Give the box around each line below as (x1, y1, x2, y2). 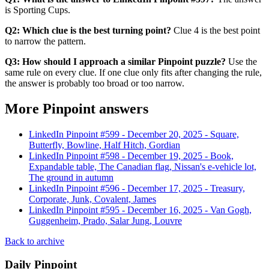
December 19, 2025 (127, 151, 202, 162)
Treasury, (210, 183, 245, 194)
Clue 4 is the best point (171, 25, 260, 36)
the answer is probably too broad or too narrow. (5, 78, 184, 89)
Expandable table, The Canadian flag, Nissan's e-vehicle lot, (29, 162, 256, 172)
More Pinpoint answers (5, 101, 148, 117)
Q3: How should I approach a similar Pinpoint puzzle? (5, 56, 226, 67)
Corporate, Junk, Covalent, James (29, 194, 156, 205)
